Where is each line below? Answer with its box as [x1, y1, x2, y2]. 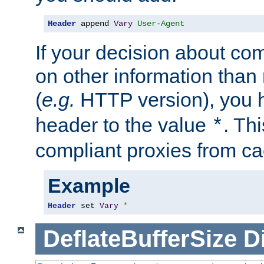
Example [48, 174, 130, 197]
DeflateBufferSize [42, 225, 237, 252]
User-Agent [137, 19, 184, 29]
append [76, 19, 114, 29]
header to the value [35, 114, 212, 137]
